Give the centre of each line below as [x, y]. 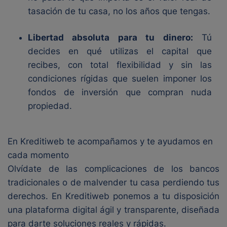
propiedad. [50, 106]
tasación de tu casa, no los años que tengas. [119, 11]
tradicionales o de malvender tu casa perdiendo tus [113, 182]
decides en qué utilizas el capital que [120, 51]
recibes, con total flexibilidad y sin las [120, 65]
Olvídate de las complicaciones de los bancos [113, 169]
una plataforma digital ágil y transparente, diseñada [113, 210]
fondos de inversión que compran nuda [120, 92]
